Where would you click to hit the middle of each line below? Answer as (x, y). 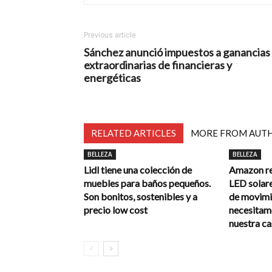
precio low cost (116, 210)
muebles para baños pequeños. (147, 183)
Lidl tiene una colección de (138, 170)
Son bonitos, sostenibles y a (141, 196)
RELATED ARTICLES (134, 133)
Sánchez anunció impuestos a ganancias (177, 52)
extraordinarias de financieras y (158, 65)
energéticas (112, 78)
